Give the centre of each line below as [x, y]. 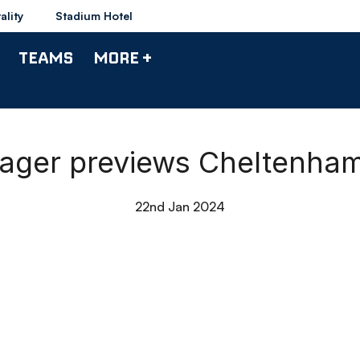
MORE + [123, 57]
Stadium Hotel [94, 16]
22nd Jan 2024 [180, 207]
